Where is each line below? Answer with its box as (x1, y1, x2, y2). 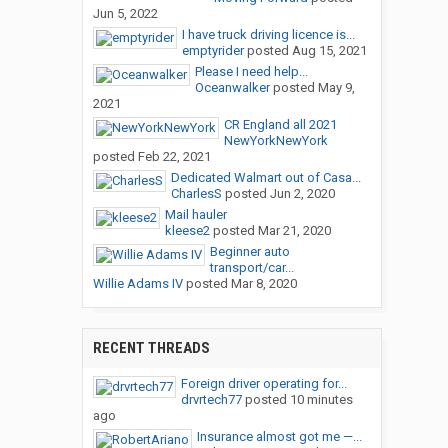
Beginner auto (209, 244, 290, 260)
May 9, (317, 80, 355, 96)
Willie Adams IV (92, 276, 183, 292)
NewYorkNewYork (223, 133, 328, 149)
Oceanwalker (194, 80, 270, 96)
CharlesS (170, 186, 222, 202)
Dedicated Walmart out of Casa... (170, 170, 361, 186)
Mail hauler (164, 207, 227, 223)
